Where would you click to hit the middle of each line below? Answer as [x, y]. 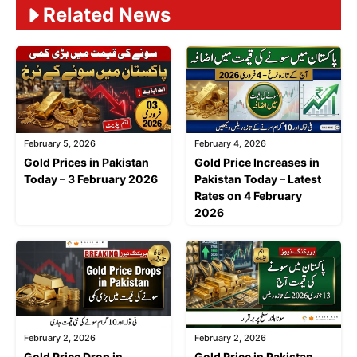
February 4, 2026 [230, 144]
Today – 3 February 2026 [91, 179]
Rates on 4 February [248, 196]
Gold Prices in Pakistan [86, 163]
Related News [107, 15]
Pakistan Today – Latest [258, 179]
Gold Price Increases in [257, 163]
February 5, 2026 [60, 144]
